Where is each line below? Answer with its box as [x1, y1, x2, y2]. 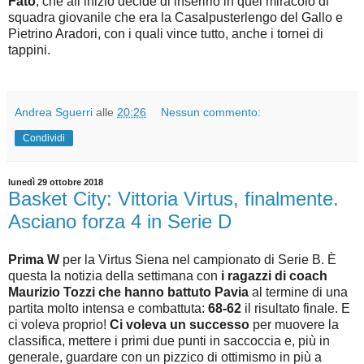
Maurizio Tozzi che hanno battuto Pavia [8, 285, 249, 300]
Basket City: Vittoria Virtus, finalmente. [8, 187, 339, 210]
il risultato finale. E [241, 301, 350, 316]
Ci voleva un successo [110, 318, 249, 332]
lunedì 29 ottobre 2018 [8, 177, 103, 188]
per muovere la [249, 318, 339, 332]
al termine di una [249, 285, 348, 300]
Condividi [23, 132, 65, 144]
